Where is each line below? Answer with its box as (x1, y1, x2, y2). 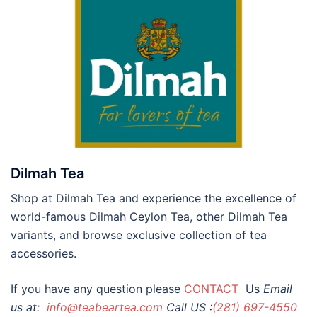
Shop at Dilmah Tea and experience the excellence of (11, 191, 296, 206)
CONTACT (184, 282, 242, 296)
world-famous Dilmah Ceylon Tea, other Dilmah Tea (11, 209, 287, 224)
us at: (11, 300, 43, 315)
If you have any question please (11, 282, 184, 296)
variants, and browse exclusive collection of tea (11, 228, 267, 243)
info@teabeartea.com (43, 300, 163, 315)
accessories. (11, 246, 76, 261)
